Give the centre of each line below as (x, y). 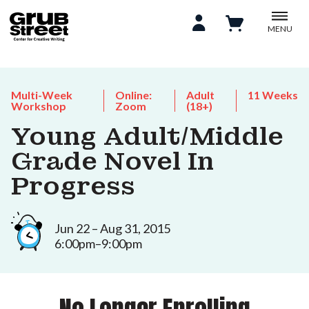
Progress (73, 186)
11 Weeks (273, 95)
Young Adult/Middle (147, 137)
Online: (134, 95)
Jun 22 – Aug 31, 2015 (112, 228)
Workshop (39, 106)
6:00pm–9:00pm (98, 243)
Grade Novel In (112, 161)
